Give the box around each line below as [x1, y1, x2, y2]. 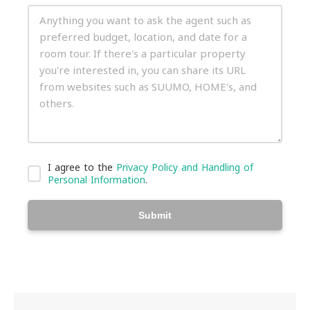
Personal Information [48, 173, 146, 186]
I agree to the [48, 161, 117, 174]
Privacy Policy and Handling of [116, 161, 254, 174]
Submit [138, 210, 172, 221]
